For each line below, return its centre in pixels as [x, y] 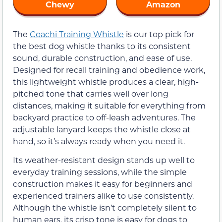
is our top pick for [159, 34]
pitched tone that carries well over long [91, 93]
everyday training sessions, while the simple [100, 172]
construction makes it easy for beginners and [103, 184]
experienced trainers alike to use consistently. [103, 196]
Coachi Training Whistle [77, 34]
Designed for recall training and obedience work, [109, 69]
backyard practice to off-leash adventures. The [104, 117]
